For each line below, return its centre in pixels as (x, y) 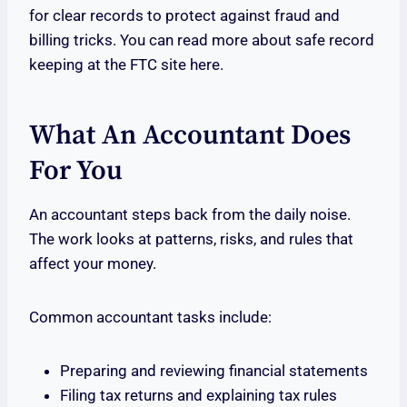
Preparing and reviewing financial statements (214, 371)
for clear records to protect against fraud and (184, 16)
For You (76, 171)
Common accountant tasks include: (150, 318)
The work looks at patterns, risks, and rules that (191, 239)
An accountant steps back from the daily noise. (190, 215)
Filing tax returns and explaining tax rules (199, 396)
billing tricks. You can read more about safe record (202, 40)
